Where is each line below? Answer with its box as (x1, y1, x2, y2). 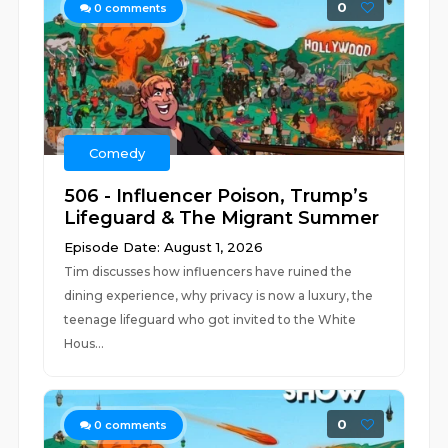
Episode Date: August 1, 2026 (64, 239, 264, 255)
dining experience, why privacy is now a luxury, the (64, 288, 374, 303)
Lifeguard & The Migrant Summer (64, 207, 380, 229)
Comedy (89, 145, 146, 161)
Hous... (64, 336, 105, 351)
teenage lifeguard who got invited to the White (64, 312, 357, 327)
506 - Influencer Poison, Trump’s (64, 185, 369, 207)
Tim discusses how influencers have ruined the (64, 264, 353, 279)
